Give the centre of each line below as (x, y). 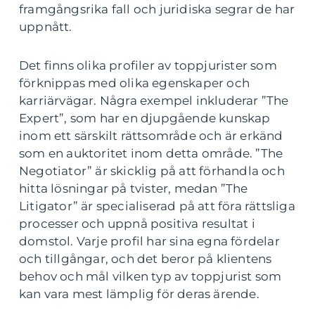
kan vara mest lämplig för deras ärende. (139, 294)
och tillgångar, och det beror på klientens (146, 259)
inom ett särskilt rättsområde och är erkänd (151, 136)
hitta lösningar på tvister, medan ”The (134, 189)
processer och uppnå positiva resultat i (137, 224)
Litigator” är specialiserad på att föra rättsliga (157, 206)
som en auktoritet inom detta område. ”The (151, 154)
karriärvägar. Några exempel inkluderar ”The (154, 101)
